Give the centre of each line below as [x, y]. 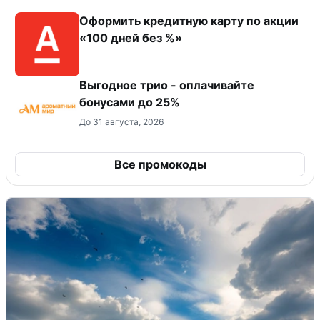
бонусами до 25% [130, 102]
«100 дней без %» [131, 38]
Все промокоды [160, 165]
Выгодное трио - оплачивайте [167, 85]
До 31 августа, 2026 [121, 122]
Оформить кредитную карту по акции [189, 21]
